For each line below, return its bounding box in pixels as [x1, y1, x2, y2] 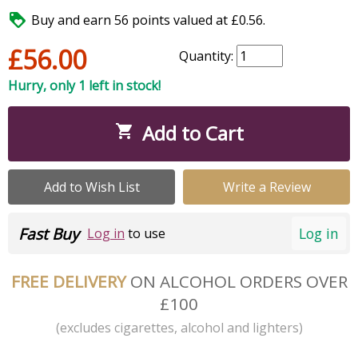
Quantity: [179, 46, 237, 65]
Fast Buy [18, 223, 79, 245]
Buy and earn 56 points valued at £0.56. [31, 10, 265, 29]
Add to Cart [141, 119, 244, 146]
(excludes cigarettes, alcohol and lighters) [55, 318, 303, 336]
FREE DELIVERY [10, 269, 130, 292]
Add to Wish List [43, 177, 140, 196]
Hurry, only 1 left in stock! [8, 76, 161, 94]
